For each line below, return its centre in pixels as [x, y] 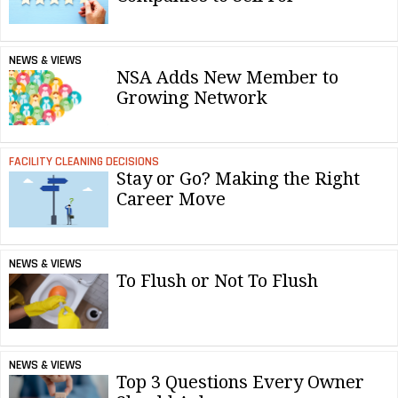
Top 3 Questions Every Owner [240, 382]
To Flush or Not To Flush [217, 280]
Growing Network [192, 97]
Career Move [171, 199]
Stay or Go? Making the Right [238, 179]
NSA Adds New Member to [227, 77]
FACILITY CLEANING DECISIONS [84, 162]
